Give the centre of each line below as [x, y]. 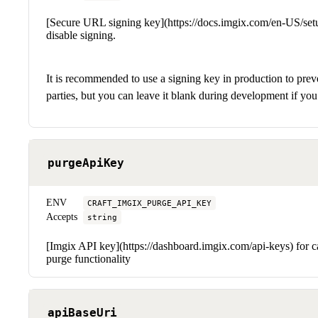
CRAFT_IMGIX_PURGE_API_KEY [149, 203]
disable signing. [81, 35]
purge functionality [88, 258]
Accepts [62, 216]
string [102, 217]
